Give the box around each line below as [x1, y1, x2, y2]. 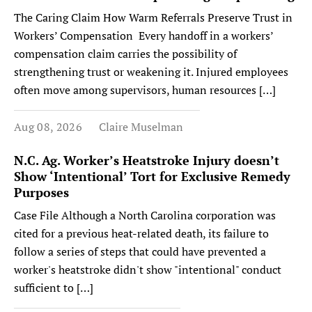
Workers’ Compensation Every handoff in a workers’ [14, 28, 273, 43]
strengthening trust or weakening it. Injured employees [14, 64, 288, 79]
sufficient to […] [14, 280, 93, 295]
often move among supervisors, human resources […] [14, 82, 276, 97]
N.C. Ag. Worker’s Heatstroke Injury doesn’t [14, 152, 279, 169]
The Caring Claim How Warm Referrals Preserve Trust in [14, 10, 292, 25]
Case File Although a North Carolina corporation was [14, 208, 276, 223]
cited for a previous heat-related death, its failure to [14, 226, 269, 241]
